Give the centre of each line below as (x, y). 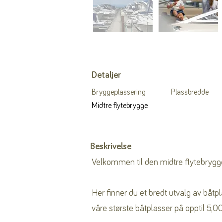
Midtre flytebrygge (120, 106)
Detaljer (106, 75)
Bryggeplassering (119, 92)
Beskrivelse (111, 147)
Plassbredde (190, 92)
